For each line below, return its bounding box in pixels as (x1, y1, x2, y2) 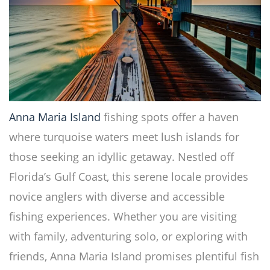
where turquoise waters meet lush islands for (9, 130, 239, 145)
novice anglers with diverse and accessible (9, 189, 225, 204)
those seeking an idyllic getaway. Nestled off (9, 149, 234, 165)
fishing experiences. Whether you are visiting (9, 209, 237, 224)
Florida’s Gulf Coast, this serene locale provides (9, 169, 248, 184)
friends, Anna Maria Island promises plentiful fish (9, 249, 259, 264)
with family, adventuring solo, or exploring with (9, 229, 248, 244)
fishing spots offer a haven (101, 110, 239, 125)
